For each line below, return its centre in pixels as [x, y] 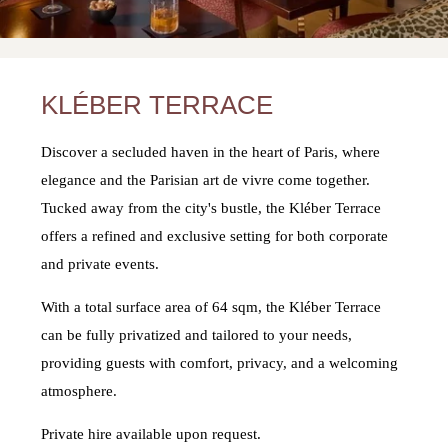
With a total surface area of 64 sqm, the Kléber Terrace [211, 306]
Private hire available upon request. [151, 433]
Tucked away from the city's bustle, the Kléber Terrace [211, 207]
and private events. [100, 263]
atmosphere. [79, 390]
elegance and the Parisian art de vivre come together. [206, 179]
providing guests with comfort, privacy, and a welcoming [220, 362]
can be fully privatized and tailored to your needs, [197, 334]
